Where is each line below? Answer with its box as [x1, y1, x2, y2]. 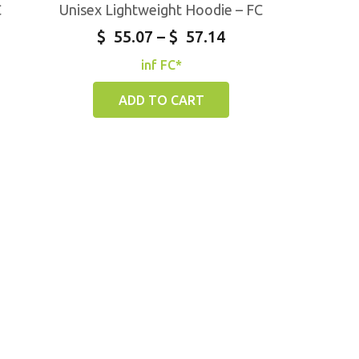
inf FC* [140, 58, 182, 73]
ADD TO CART [118, 93, 204, 108]
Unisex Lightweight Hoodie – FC [59, 2, 263, 18]
